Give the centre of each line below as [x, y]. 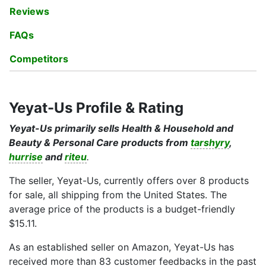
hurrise [26, 157]
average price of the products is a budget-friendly [122, 209]
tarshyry [210, 142]
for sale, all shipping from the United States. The [118, 195]
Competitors [39, 59]
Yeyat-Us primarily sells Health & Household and [121, 128]
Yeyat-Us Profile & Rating [96, 108]
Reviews [29, 11]
